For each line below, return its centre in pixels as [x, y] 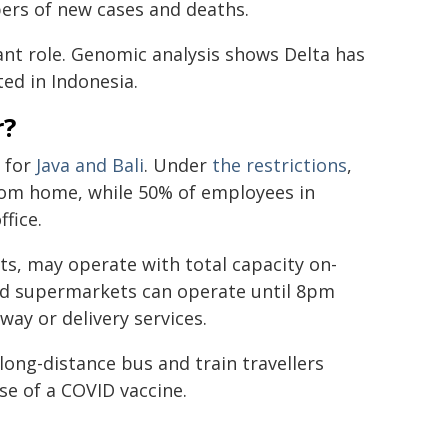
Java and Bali [90, 164]
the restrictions [279, 164]
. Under [178, 164]
